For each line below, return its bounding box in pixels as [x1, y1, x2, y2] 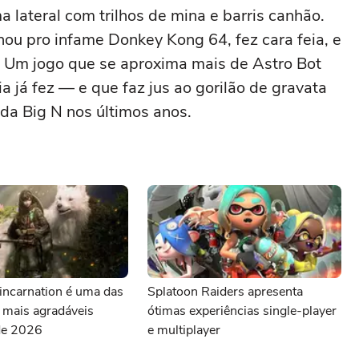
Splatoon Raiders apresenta [147, 283, 303, 301]
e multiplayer [147, 321, 220, 339]
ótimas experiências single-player [147, 302, 337, 320]
